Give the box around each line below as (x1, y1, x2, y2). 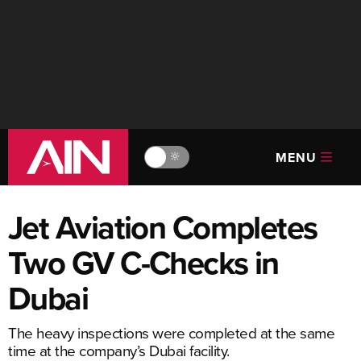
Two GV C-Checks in (8, 239, 279, 286)
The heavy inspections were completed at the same (8, 322, 334, 343)
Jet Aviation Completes (8, 204, 317, 251)
